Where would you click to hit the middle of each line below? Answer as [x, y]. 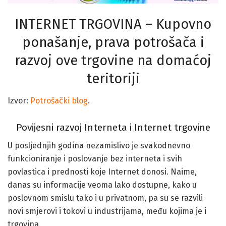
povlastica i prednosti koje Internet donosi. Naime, [102, 172]
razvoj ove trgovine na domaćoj [113, 60]
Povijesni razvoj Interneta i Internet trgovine [113, 127]
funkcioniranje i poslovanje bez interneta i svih [95, 159]
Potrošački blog [59, 101]
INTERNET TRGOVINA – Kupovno [113, 24]
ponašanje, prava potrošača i [113, 42]
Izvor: [19, 101]
